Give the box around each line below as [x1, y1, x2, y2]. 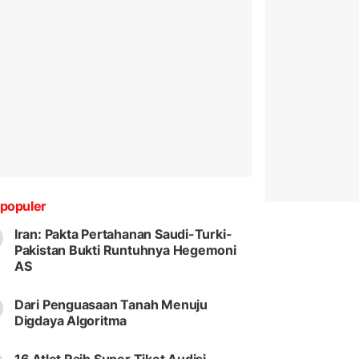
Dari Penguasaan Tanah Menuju [14, 296, 208, 313]
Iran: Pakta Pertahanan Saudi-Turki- [14, 226, 232, 243]
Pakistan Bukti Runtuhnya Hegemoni [14, 242, 236, 259]
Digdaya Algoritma [14, 313, 127, 329]
